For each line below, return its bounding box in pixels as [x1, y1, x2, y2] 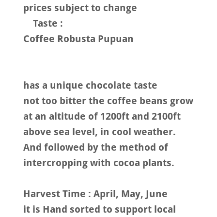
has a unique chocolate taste [23, 79, 160, 92]
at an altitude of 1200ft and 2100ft [23, 110, 181, 123]
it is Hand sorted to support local [23, 203, 176, 216]
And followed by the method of [23, 141, 168, 154]
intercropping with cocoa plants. [23, 157, 177, 169]
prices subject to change [23, 2, 139, 14]
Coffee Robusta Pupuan [23, 33, 134, 45]
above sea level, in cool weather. [23, 126, 176, 138]
